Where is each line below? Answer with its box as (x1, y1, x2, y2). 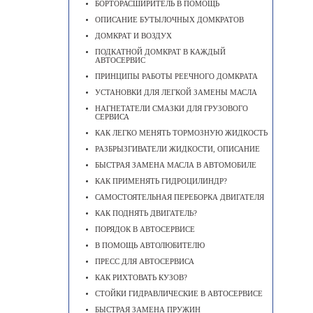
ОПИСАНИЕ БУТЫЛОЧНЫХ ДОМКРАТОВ (95, 15, 244, 24)
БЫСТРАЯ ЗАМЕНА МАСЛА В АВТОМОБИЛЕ (95, 161, 256, 169)
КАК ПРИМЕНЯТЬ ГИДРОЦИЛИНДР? (95, 177, 227, 185)
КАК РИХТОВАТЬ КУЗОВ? (95, 273, 187, 282)
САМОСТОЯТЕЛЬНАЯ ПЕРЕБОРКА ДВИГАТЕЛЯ (95, 193, 264, 201)
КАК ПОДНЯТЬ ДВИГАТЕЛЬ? (95, 209, 197, 217)
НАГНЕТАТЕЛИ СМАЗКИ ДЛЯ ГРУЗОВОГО (95, 104, 248, 112)
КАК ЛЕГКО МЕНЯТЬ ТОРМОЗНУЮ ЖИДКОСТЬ (95, 129, 268, 137)
